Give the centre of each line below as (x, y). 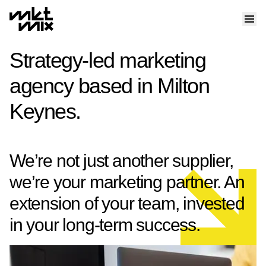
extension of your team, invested (127, 203)
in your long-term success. (105, 225)
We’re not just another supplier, (121, 161)
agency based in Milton (110, 86)
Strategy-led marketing (108, 60)
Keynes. (45, 111)
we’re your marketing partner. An (127, 182)
